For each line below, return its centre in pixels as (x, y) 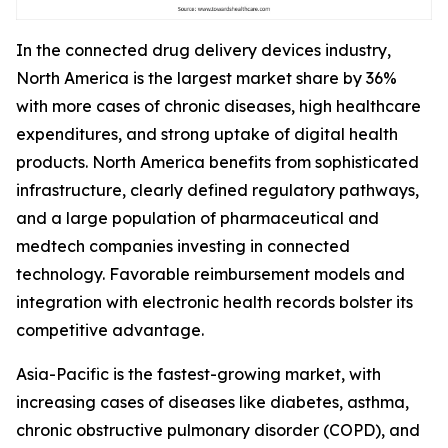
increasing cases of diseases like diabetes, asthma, (212, 401)
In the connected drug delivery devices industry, (203, 49)
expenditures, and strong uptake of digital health (207, 133)
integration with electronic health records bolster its (214, 301)
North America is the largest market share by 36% (206, 77)
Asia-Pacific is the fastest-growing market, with (198, 373)
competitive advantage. (110, 329)
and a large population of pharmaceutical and (197, 217)
